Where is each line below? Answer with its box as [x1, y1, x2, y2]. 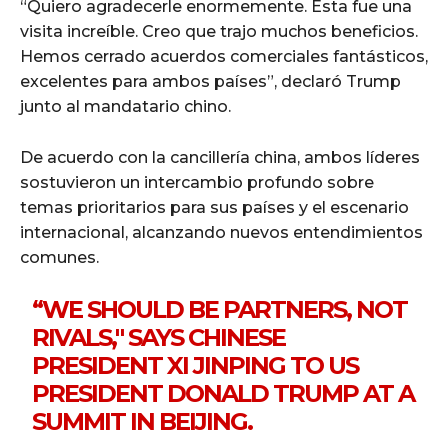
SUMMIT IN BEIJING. [32, 406, 253, 436]
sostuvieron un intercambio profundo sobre [20, 172, 374, 192]
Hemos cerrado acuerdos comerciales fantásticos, [20, 46, 428, 66]
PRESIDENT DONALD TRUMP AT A [32, 378, 415, 408]
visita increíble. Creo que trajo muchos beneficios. [20, 21, 418, 41]
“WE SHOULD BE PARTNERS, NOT [32, 294, 408, 324]
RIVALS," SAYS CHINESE [32, 322, 286, 352]
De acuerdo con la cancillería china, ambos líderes [20, 147, 420, 167]
